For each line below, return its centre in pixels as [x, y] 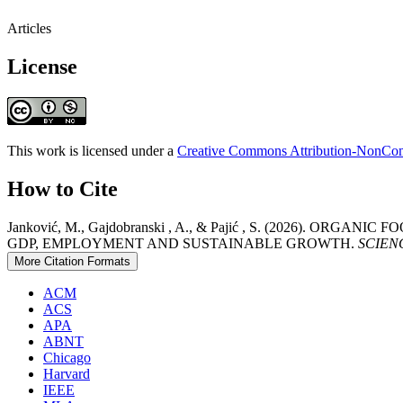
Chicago [67, 357]
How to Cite [63, 188]
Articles [29, 29]
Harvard [67, 373]
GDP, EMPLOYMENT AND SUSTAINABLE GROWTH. [183, 243]
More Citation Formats [72, 261]
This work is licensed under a [92, 150]
